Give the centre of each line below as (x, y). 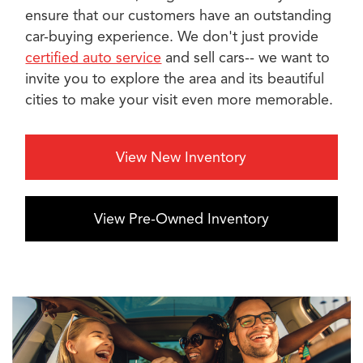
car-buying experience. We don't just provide (172, 36)
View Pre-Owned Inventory (181, 218)
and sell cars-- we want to (246, 57)
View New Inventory (181, 157)
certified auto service (94, 57)
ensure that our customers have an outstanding (179, 15)
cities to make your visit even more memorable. (179, 99)
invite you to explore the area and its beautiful (175, 78)
